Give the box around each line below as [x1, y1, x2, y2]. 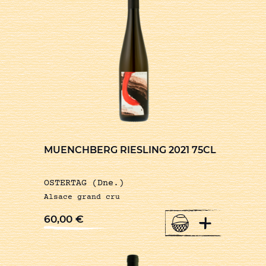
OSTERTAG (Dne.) [44, 178, 124, 189]
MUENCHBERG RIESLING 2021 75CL [44, 144, 216, 156]
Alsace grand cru [44, 193, 120, 202]
